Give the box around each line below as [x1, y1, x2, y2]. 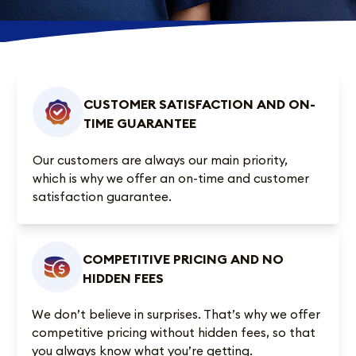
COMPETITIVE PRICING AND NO [82, 250, 284, 267]
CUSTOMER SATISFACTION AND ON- [83, 96, 316, 113]
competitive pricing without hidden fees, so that [31, 324, 315, 341]
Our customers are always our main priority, [33, 151, 288, 168]
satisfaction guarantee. [33, 188, 172, 204]
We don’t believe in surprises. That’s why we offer [31, 306, 320, 323]
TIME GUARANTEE [83, 115, 197, 132]
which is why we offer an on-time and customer [33, 169, 310, 186]
